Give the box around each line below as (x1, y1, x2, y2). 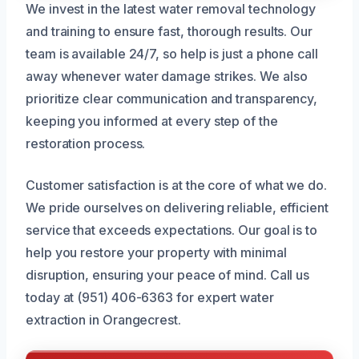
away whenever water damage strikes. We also (26, 67, 308, 84)
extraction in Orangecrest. (26, 311, 181, 328)
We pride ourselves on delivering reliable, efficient (26, 199, 329, 216)
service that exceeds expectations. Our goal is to (26, 221, 318, 238)
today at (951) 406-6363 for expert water (26, 288, 274, 305)
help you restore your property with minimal (26, 244, 287, 260)
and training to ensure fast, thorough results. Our (26, 22, 313, 39)
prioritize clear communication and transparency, (26, 90, 318, 107)
